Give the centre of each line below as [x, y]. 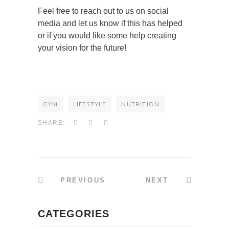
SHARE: [52, 123]
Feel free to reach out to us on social [103, 11]
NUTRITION [141, 104]
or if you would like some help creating [107, 36]
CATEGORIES [74, 214]
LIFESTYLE [90, 104]
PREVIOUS [83, 180]
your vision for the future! [82, 48]
